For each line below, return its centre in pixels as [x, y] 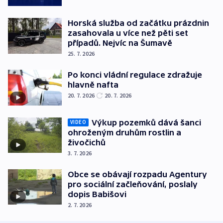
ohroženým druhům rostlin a [124, 132]
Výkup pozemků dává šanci [146, 122]
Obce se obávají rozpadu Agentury [137, 174]
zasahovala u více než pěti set [128, 33]
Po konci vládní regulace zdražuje [135, 75]
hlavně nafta [93, 85]
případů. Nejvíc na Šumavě [120, 43]
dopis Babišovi [97, 194]
